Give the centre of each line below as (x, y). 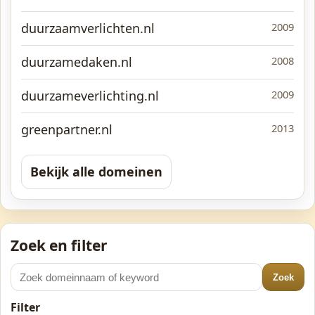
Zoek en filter (59, 245)
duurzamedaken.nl (77, 62)
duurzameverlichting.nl (90, 96)
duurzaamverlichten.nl (88, 28)
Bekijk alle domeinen (96, 172)
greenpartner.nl (67, 129)
